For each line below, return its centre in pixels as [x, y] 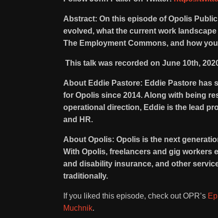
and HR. [79, 119]
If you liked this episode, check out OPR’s [136, 196]
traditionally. [86, 176]
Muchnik [78, 208]
